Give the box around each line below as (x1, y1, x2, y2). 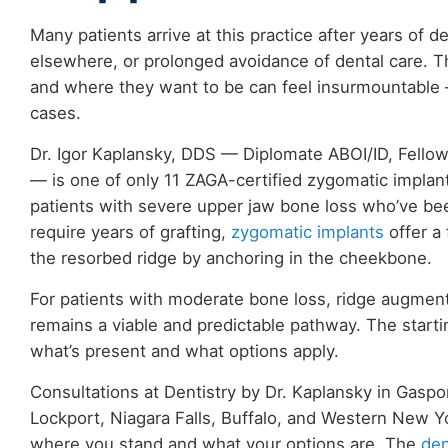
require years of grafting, (30, 221, 231, 242)
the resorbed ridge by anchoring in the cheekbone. (30, 247, 432, 268)
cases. (30, 102, 81, 123)
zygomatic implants (231, 221, 384, 242)
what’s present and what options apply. (30, 340, 339, 361)
